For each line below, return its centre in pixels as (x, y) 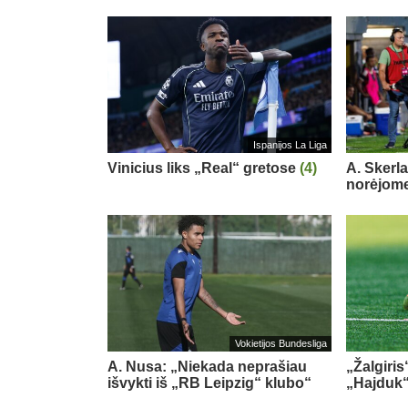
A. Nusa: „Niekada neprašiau (207, 366)
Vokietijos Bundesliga (280, 344)
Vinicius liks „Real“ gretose (204, 168)
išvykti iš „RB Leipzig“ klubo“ (209, 382)
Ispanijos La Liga (290, 145)
